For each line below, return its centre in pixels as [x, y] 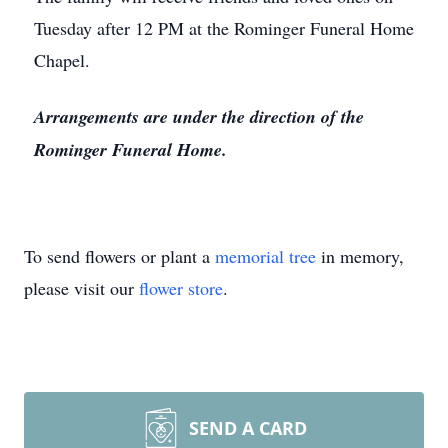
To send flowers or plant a [119, 256]
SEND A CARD [248, 428]
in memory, [360, 256]
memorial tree [265, 256]
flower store [181, 288]
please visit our [81, 288]
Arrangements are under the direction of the [199, 116]
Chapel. [62, 60]
